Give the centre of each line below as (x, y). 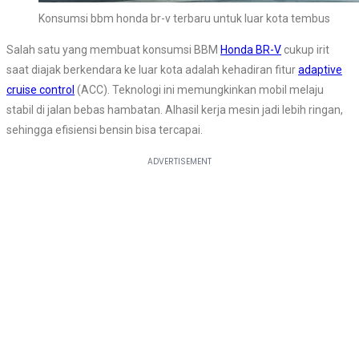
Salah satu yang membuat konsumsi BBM (113, 50)
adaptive (320, 70)
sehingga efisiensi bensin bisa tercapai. (105, 130)
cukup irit (305, 50)
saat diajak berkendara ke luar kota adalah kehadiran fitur (152, 70)
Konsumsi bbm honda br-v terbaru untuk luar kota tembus (184, 19)
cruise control (40, 90)
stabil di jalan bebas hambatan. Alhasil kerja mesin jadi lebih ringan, (175, 110)
